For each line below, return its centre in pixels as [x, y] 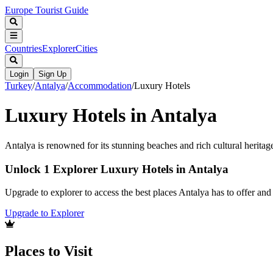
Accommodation [100, 85]
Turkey [19, 85]
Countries [23, 48]
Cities [87, 48]
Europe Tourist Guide [47, 10]
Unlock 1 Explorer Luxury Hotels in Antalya [117, 169]
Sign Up [52, 74]
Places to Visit [49, 251]
